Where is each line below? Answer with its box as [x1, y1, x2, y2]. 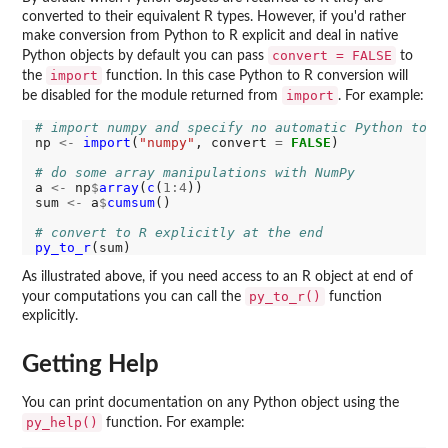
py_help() [26, 415, 98, 431]
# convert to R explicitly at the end [34, 225, 323, 241]
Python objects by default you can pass [22, 49, 268, 64]
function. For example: [102, 416, 245, 431]
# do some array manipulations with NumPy [34, 165, 355, 181]
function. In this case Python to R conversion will [102, 69, 408, 84]
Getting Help [22, 353, 159, 378]
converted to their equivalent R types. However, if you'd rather [22, 10, 406, 25]
